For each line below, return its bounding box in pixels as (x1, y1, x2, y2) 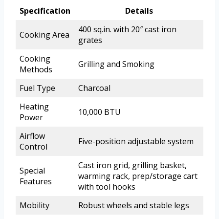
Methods (20, 64, 52, 75)
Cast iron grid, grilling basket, (78, 160, 187, 171)
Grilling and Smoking (78, 59, 154, 70)
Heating (20, 101, 49, 112)
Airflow (20, 131, 45, 142)
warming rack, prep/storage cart (78, 171, 197, 182)
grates (78, 35, 102, 46)
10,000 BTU (78, 107, 121, 118)
